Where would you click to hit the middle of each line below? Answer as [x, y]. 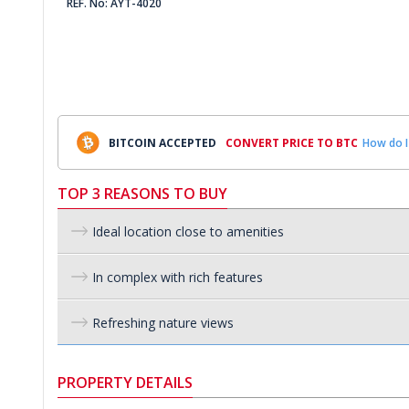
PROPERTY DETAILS [125, 383]
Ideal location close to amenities [188, 231]
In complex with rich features [178, 277]
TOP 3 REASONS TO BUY [142, 194]
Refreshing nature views [163, 322]
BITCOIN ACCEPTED [163, 142]
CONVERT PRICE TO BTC [292, 142]
